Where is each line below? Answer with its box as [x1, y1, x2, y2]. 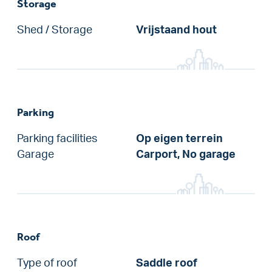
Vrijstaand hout [136, 25, 217, 35]
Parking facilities [17, 134, 97, 144]
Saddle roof [136, 258, 197, 268]
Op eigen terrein [136, 134, 223, 144]
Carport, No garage [136, 149, 236, 160]
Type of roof [17, 258, 77, 268]
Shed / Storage [17, 25, 92, 35]
